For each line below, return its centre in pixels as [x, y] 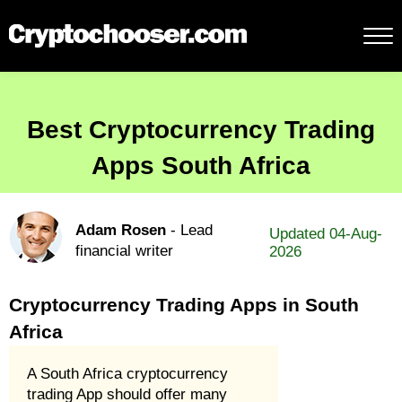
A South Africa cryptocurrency [127, 374]
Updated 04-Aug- [326, 234]
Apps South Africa [201, 166]
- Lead [189, 230]
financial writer [124, 251]
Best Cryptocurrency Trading [201, 130]
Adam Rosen [121, 230]
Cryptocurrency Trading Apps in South [184, 305]
